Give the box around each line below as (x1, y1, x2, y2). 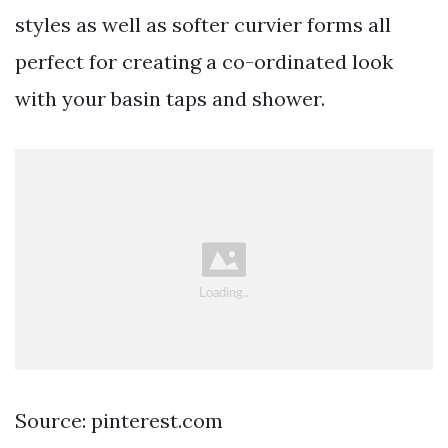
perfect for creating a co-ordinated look (15, 49, 393, 75)
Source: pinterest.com (15, 407, 223, 433)
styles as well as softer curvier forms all (15, 12, 391, 38)
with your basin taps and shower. (15, 86, 325, 112)
